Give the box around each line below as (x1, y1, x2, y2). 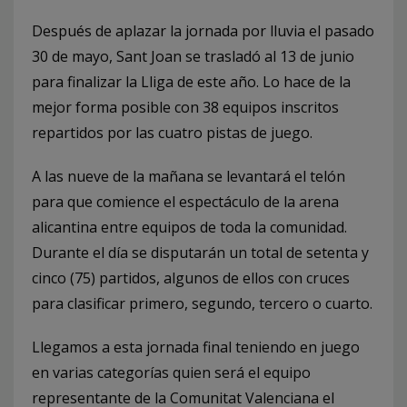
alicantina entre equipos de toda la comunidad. (32, 217, 347, 237)
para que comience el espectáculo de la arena (32, 192, 339, 212)
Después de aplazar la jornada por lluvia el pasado (32, 21, 374, 41)
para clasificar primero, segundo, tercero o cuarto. (32, 293, 372, 313)
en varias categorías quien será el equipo (32, 362, 311, 382)
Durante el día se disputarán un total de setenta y (32, 243, 369, 263)
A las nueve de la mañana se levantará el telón (32, 166, 345, 186)
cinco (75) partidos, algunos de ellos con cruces (32, 268, 350, 288)
